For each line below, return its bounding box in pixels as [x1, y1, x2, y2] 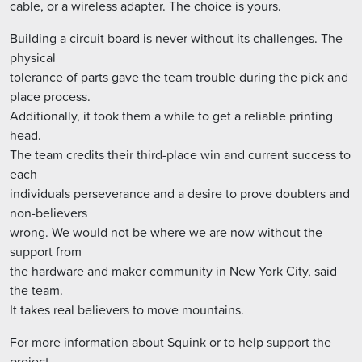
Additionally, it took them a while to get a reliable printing [10, 107, 333, 125]
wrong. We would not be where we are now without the [10, 223, 322, 242]
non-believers [10, 204, 87, 222]
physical [10, 48, 56, 67]
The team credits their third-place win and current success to [10, 145, 351, 164]
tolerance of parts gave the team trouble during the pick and [10, 68, 348, 86]
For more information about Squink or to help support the [10, 333, 331, 351]
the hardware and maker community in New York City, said [10, 262, 337, 280]
